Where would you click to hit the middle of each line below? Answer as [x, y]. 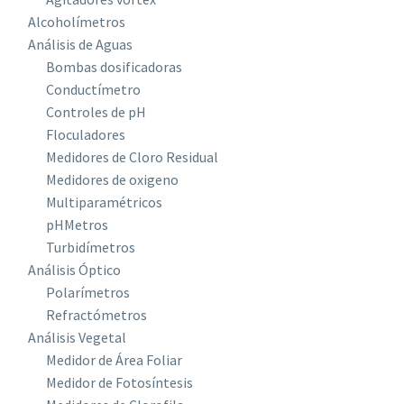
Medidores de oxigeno [112, 179]
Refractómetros [96, 315]
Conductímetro [93, 89]
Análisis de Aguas [80, 44]
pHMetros [77, 225]
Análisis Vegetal [77, 337]
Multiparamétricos [104, 202]
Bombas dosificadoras [114, 67]
